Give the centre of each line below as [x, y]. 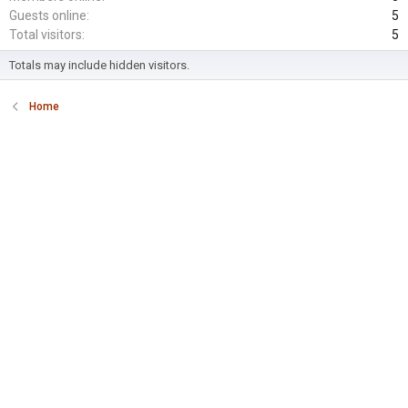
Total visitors [46, 35]
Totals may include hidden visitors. [99, 66]
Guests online [48, 16]
